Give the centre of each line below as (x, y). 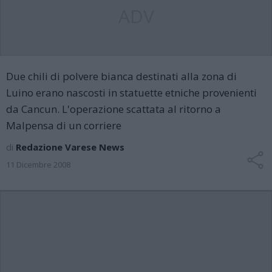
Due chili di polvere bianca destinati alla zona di (121, 76)
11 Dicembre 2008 (38, 165)
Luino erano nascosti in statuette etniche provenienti (131, 93)
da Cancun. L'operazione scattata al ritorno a (114, 109)
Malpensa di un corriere (64, 125)
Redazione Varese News (70, 147)
